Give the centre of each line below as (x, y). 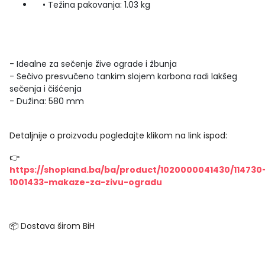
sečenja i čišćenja (46, 89)
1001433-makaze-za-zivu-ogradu (86, 182)
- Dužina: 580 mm (47, 101)
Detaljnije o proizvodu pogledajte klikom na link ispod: (118, 135)
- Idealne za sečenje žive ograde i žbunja (93, 64)
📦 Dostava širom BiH (52, 226)
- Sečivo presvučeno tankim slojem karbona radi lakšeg (123, 76)
